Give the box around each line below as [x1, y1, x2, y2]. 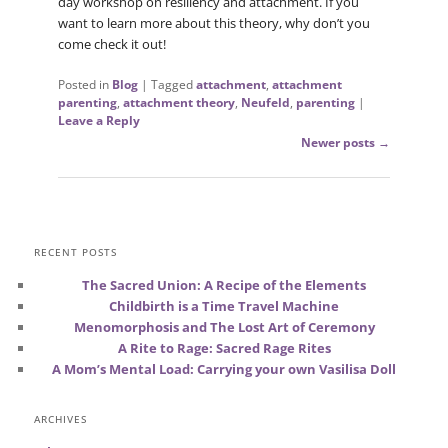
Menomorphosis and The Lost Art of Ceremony [73, 318, 375, 337]
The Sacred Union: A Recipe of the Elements [82, 276, 366, 295]
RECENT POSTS [34, 245, 118, 260]
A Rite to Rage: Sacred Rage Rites [117, 339, 331, 358]
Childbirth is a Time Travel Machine [109, 297, 339, 316]
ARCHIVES [34, 412, 88, 427]
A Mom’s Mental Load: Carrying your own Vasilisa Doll [52, 360, 396, 379]
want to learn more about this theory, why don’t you [57, 13, 370, 32]
